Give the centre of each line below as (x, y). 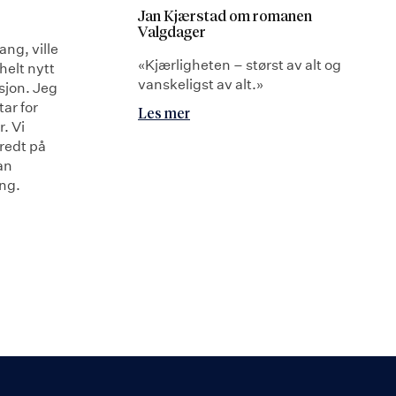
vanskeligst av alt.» (201, 84)
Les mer (164, 114)
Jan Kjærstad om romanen (225, 17)
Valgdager (172, 33)
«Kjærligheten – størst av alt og (240, 64)
